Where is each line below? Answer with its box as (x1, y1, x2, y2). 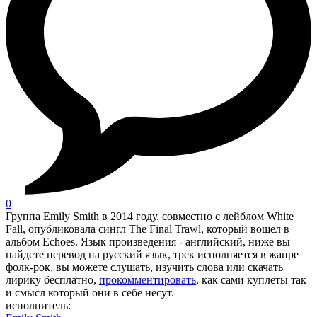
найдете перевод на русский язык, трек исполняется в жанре (6, 248, 299, 261)
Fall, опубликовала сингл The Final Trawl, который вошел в (6, 223, 289, 236)
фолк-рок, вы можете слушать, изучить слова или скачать (6, 261, 283, 274)
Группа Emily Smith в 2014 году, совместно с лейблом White (6, 210, 294, 223)
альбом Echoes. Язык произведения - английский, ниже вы (6, 236, 290, 248)
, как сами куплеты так (196, 274, 306, 287)
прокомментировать (99, 274, 196, 287)
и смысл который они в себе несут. (6, 287, 174, 299)
